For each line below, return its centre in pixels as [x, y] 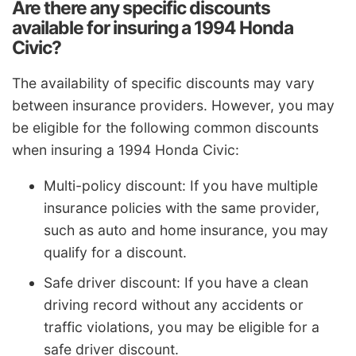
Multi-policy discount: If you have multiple [181, 186]
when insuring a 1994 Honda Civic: [126, 149]
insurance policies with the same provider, [182, 208]
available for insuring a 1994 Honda [153, 28]
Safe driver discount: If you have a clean [176, 283]
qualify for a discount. [115, 253]
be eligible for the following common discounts [165, 127]
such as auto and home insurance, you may [186, 230]
